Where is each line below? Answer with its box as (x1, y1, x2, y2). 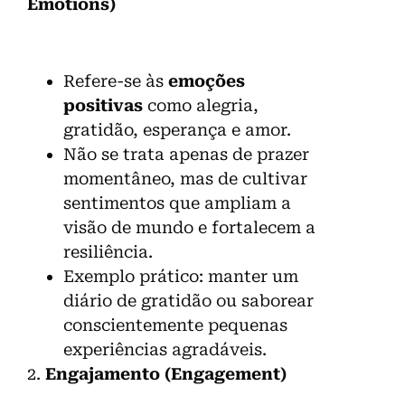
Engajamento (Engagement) (45, 363, 287, 383)
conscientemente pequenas (63, 315, 287, 334)
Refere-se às (63, 71, 168, 90)
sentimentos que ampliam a (63, 193, 291, 212)
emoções (168, 71, 245, 90)
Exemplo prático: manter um (63, 266, 298, 286)
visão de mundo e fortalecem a (63, 217, 316, 237)
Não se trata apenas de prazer (63, 144, 309, 164)
